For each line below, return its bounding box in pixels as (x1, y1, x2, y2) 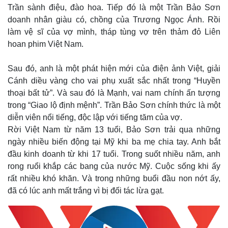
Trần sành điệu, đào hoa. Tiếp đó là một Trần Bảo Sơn (8, 3, 220, 12)
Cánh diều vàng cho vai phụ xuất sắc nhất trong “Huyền (8, 76, 220, 85)
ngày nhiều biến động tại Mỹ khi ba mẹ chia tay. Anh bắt (8, 137, 220, 146)
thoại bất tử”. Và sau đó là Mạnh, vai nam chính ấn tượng (8, 89, 220, 97)
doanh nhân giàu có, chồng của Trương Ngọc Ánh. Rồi (8, 15, 220, 24)
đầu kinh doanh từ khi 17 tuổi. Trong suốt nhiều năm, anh (8, 150, 220, 158)
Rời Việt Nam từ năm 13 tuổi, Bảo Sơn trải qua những (8, 125, 220, 134)
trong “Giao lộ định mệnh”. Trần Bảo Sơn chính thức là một (8, 101, 220, 109)
